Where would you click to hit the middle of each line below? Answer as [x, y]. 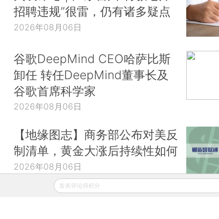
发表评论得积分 [80, 185]
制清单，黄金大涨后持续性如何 [96, 150]
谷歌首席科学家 [55, 91]
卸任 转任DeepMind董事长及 [91, 75]
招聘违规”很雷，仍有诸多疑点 [92, 11]
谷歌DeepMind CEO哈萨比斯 [92, 58]
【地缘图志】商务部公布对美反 [96, 134]
